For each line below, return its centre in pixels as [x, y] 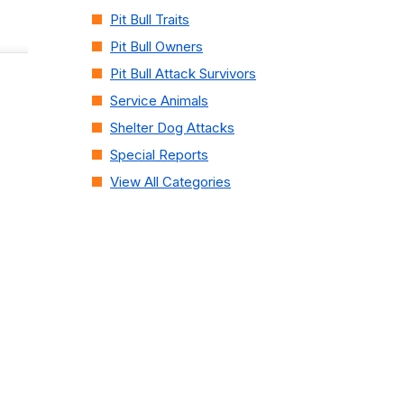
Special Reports [159, 155]
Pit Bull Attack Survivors [183, 73]
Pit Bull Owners [156, 46]
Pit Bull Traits [150, 19]
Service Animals [159, 101]
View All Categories [170, 182]
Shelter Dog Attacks [172, 128]
